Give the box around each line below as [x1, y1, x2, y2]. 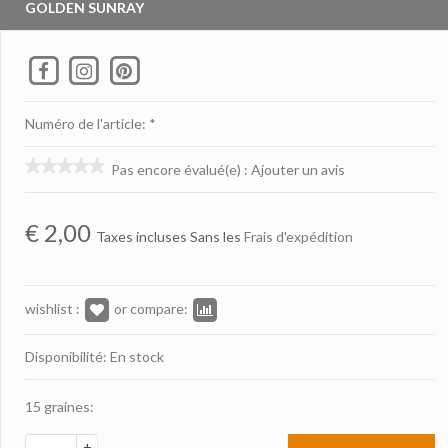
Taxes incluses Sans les [96, 227, 244, 245]
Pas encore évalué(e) [111, 160, 241, 178]
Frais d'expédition [244, 227, 353, 245]
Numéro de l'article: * [25, 114, 156, 132]
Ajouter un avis [248, 160, 345, 178]
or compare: [114, 299, 188, 317]
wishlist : [25, 299, 80, 317]
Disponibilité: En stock [25, 347, 164, 365]
